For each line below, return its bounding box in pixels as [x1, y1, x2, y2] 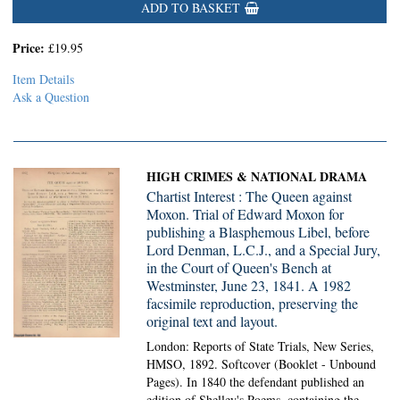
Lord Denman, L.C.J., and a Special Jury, [146, 240, 381, 259]
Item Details [12, 71, 74, 87]
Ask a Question [12, 88, 89, 105]
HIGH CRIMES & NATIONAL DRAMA [146, 167, 368, 186]
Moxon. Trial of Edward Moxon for [146, 204, 345, 223]
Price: [12, 38, 48, 57]
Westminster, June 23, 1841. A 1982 [146, 276, 352, 295]
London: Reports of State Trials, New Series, [146, 337, 375, 354]
